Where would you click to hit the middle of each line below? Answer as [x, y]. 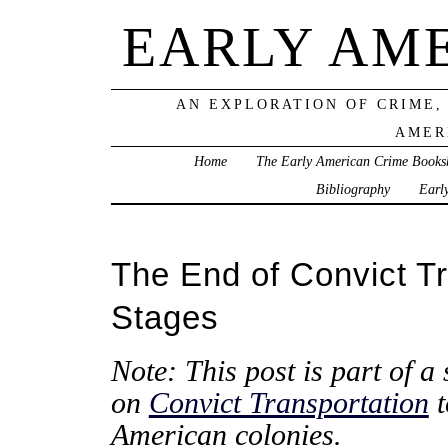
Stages [164, 317]
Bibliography [353, 188]
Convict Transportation [288, 402]
